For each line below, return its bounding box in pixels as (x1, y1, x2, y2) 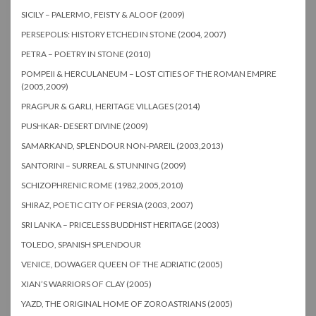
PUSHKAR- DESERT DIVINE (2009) (21, 120, 148, 131)
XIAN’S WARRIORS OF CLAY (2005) (21, 278, 152, 289)
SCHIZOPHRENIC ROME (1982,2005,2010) (21, 179, 183, 190)
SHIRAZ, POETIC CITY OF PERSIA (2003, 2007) (21, 199, 193, 210)
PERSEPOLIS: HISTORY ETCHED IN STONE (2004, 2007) (21, 28, 226, 39)
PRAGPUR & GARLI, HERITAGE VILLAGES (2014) (21, 100, 200, 111)
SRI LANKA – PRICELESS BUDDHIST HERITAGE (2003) (21, 219, 219, 230)
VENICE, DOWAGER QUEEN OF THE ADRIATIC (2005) (21, 258, 223, 269)
